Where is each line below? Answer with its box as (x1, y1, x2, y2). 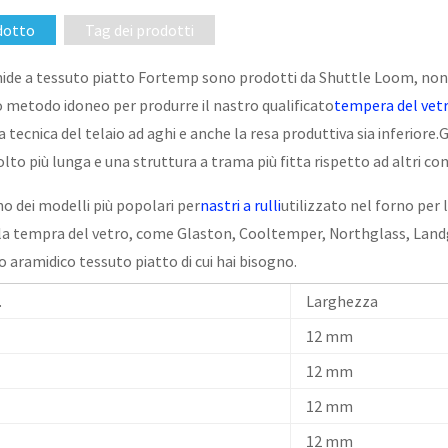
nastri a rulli (199, 194, 281, 215)
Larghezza (305, 290, 378, 311)
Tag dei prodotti (84, 19, 194, 40)
